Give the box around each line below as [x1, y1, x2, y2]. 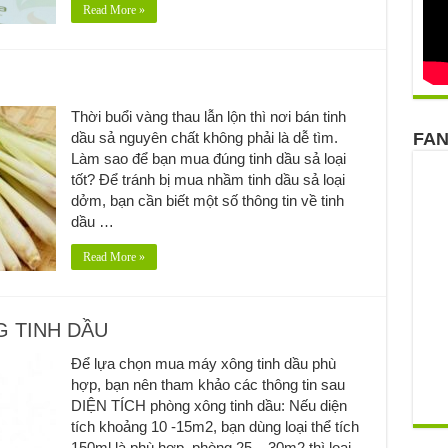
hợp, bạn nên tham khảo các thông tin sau [70, 375, 345, 393]
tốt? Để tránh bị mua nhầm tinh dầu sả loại [70, 170, 345, 188]
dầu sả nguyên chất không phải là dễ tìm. [70, 128, 338, 146]
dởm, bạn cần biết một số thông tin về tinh [70, 191, 344, 209]
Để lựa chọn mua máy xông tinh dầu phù [70, 354, 336, 372]
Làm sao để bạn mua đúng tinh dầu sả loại [70, 149, 346, 167]
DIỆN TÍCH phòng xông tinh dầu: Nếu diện [70, 396, 347, 414]
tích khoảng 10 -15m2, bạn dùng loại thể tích [70, 417, 359, 435]
